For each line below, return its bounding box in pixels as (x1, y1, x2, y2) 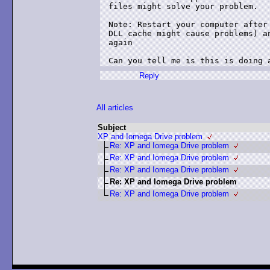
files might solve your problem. (108, 2, 258, 11)
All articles (96, 103, 133, 112)
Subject (98, 123, 126, 132)
